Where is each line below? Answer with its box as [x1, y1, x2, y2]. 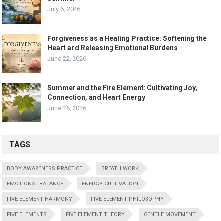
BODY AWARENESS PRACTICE [7, 165, 83, 172]
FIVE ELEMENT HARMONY [7, 195, 73, 202]
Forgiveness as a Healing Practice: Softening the [47, 34, 207, 42]
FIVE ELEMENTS [7, 211, 47, 218]
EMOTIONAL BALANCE [7, 180, 64, 187]
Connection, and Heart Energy [47, 93, 146, 101]
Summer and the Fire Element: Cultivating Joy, [47, 83, 198, 92]
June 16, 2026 [47, 104, 87, 111]
